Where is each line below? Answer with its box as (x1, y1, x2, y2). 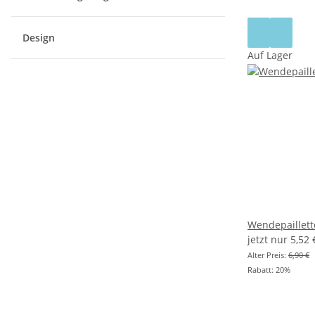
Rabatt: (247, 264, 276, 276)
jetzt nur (247, 233, 290, 247)
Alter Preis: (247, 250, 288, 261)
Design (22, 31, 58, 45)
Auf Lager (247, 49, 292, 63)
